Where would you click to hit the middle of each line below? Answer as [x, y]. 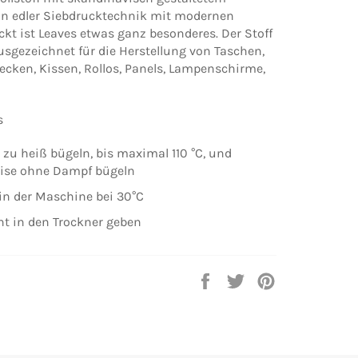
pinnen [296, 314]
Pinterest [301, 296]
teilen [234, 314]
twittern [271, 314]
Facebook [245, 296]
